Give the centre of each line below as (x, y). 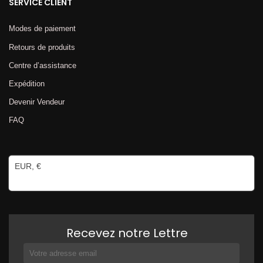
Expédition (27, 83)
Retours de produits (42, 47)
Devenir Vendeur (37, 102)
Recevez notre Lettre (127, 233)
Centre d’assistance (43, 65)
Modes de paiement (42, 29)
